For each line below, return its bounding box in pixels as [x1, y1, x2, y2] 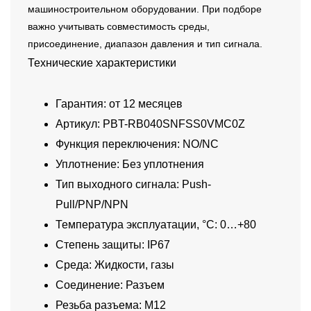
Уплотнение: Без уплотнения [56, 158, 204, 171]
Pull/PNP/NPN [56, 199, 128, 211]
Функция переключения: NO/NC [56, 138, 219, 151]
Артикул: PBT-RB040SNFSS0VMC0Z [56, 118, 245, 131]
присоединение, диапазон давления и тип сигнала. [28, 38, 262, 50]
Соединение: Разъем [56, 279, 165, 292]
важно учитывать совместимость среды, [28, 21, 210, 33]
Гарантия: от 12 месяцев [56, 98, 183, 110]
